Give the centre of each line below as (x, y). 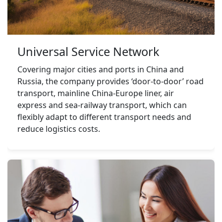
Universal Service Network (88, 52)
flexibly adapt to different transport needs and (104, 117)
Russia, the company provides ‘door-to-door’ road (111, 82)
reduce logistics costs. (59, 129)
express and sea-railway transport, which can (102, 105)
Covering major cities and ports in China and (101, 70)
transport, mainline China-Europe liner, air (96, 93)
